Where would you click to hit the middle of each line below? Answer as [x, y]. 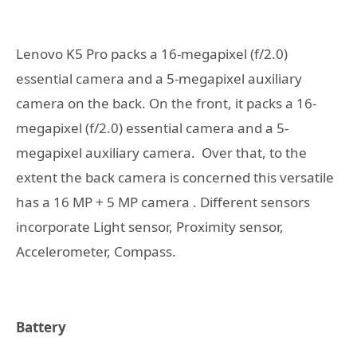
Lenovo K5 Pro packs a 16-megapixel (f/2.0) [152, 54]
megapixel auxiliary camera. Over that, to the [161, 153]
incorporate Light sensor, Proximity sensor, [150, 227]
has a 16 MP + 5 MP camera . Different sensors [163, 202]
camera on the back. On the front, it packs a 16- [166, 104]
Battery [41, 327]
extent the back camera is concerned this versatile [175, 178]
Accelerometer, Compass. [96, 252]
